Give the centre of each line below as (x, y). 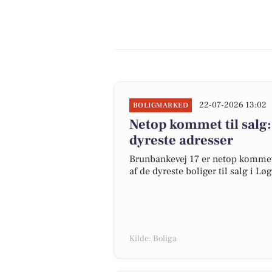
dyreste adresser (181, 140)
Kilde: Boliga (153, 239)
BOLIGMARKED (161, 105)
